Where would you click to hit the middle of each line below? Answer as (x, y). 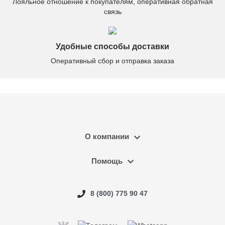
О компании (107, 137)
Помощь (107, 161)
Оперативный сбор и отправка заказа (113, 61)
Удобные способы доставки (113, 47)
